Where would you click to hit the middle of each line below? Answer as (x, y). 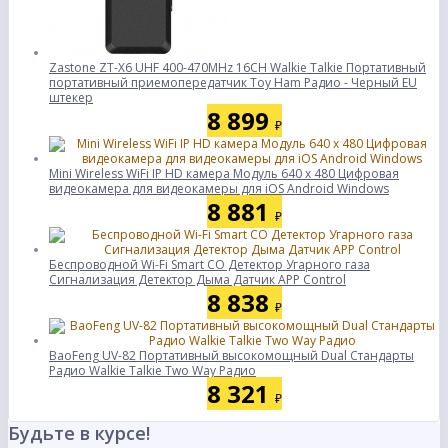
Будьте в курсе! (79, 433)
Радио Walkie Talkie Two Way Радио (152, 370)
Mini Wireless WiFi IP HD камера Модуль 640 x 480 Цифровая (224, 173)
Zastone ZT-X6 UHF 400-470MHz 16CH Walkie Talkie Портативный (237, 67)
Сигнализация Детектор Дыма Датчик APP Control (197, 279)
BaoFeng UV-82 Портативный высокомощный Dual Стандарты (231, 355)
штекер (71, 97)
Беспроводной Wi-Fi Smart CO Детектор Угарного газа (209, 264)
